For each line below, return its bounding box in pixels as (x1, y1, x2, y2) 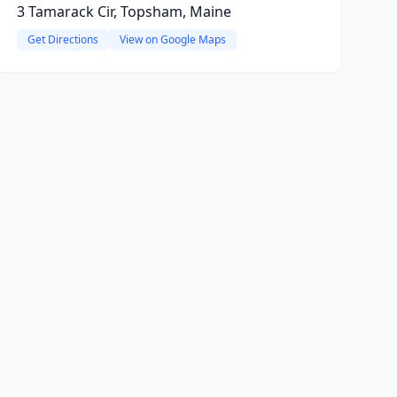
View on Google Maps (119, 32, 226, 47)
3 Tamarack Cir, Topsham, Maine (16, 2, 231, 21)
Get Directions (27, 32, 98, 47)
